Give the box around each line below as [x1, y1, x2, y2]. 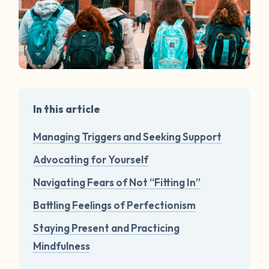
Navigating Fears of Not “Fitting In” [33, 175, 201, 189]
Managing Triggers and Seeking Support [33, 130, 222, 143]
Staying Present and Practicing [33, 221, 180, 234]
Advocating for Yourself [33, 153, 149, 166]
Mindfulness [33, 239, 91, 252]
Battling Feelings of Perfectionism [33, 198, 196, 211]
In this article [33, 102, 101, 115]
